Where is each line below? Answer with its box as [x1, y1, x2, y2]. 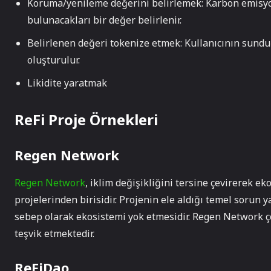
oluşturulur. [27, 53, 80, 67]
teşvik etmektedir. [15, 227, 94, 240]
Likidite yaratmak [27, 76, 107, 90]
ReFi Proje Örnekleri [15, 109, 158, 129]
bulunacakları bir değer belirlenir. [27, 13, 181, 27]
